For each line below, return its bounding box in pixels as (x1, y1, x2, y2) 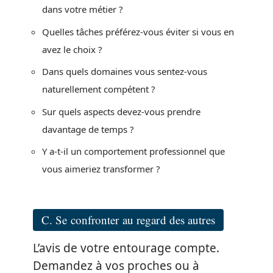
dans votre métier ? (42, 3, 123, 15)
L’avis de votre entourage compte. (33, 239, 219, 256)
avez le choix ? (42, 43, 102, 55)
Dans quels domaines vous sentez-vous (42, 65, 207, 77)
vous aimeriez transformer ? (42, 163, 160, 175)
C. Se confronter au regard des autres (41, 211, 215, 227)
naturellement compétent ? (42, 83, 155, 95)
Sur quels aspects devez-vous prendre (42, 105, 200, 118)
